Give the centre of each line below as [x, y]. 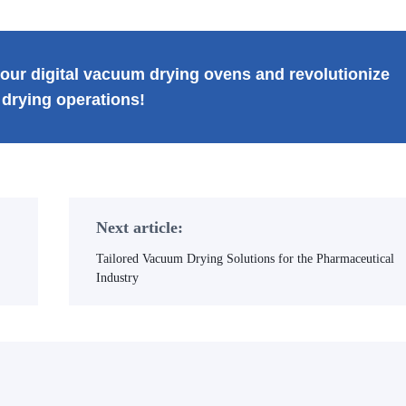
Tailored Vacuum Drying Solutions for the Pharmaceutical [245, 259]
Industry [117, 278]
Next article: [139, 227]
